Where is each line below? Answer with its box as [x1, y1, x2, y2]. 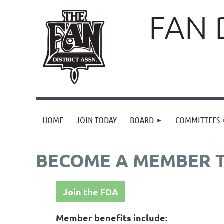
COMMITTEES [175, 114, 220, 125]
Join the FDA [63, 186, 118, 198]
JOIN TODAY [76, 114, 117, 125]
